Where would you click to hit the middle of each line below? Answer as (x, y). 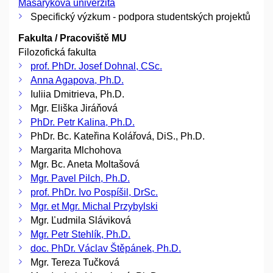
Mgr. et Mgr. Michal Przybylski (94, 206)
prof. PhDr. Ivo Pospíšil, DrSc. (94, 192)
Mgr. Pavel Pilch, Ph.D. (80, 178)
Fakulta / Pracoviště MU (73, 38)
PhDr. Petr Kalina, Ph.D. (83, 122)
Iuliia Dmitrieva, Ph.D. (77, 94)
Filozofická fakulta (57, 52)
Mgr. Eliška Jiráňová (74, 108)
